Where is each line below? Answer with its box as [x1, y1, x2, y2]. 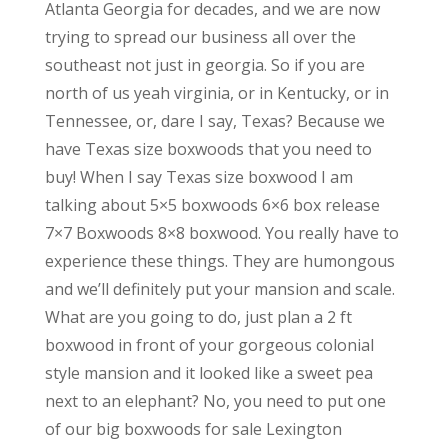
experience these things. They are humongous [44, 249, 395, 272]
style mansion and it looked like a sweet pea [44, 361, 373, 384]
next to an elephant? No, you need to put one [44, 389, 386, 412]
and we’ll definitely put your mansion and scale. [44, 277, 395, 300]
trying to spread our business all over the [44, 25, 356, 48]
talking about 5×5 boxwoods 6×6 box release [44, 193, 380, 216]
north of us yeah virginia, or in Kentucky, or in [44, 81, 389, 104]
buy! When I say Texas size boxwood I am [44, 165, 353, 188]
